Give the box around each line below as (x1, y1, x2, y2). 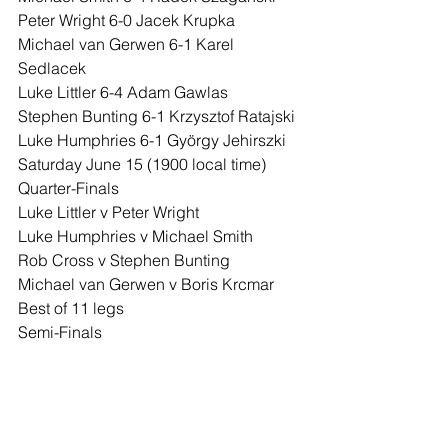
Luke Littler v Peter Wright (18, 202, 199, 223)
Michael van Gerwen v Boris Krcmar (18, 274, 274, 295)
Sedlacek (18, 58, 86, 79)
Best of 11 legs (18, 298, 124, 319)
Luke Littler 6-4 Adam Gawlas (18, 82, 228, 103)
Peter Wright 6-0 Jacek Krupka (18, 10, 235, 31)
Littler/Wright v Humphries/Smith (18, 346, 246, 367)
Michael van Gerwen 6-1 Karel (18, 34, 238, 55)
